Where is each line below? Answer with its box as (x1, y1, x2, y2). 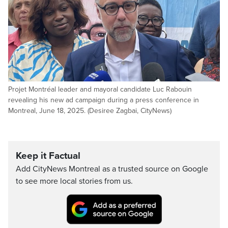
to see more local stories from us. (16, 176, 133, 186)
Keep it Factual (16, 150, 80, 161)
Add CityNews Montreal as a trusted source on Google (16, 163, 208, 174)
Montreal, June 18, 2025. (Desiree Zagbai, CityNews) (8, 106, 172, 115)
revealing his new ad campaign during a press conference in (8, 95, 199, 104)
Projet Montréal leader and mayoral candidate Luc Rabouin (8, 84, 192, 94)
